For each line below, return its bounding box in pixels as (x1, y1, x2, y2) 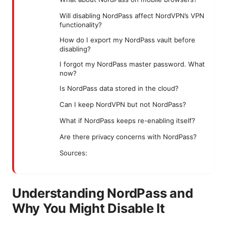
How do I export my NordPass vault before (60, 36, 195, 44)
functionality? (60, 21, 102, 29)
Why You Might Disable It (12, 200, 165, 216)
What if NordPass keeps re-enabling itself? (60, 117, 195, 125)
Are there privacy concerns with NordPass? (60, 133, 197, 141)
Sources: (60, 149, 87, 157)
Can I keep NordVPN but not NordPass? (60, 100, 186, 109)
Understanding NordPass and (12, 185, 193, 201)
